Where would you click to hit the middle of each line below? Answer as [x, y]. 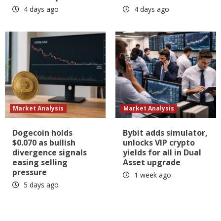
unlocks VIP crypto [159, 142]
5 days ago [40, 184]
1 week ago [152, 175]
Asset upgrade [152, 162]
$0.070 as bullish [44, 142]
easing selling [40, 162]
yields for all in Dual [162, 152]
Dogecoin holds [42, 132]
